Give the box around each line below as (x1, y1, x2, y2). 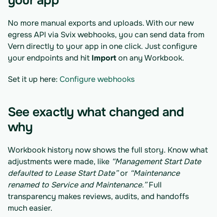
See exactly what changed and (8, 104, 184, 120)
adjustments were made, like (8, 156, 111, 167)
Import (92, 53, 116, 63)
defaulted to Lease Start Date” (8, 168, 118, 178)
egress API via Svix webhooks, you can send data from (8, 30, 204, 40)
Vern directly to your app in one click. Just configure (8, 41, 197, 51)
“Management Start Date (111, 156, 201, 167)
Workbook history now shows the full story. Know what (8, 145, 208, 155)
